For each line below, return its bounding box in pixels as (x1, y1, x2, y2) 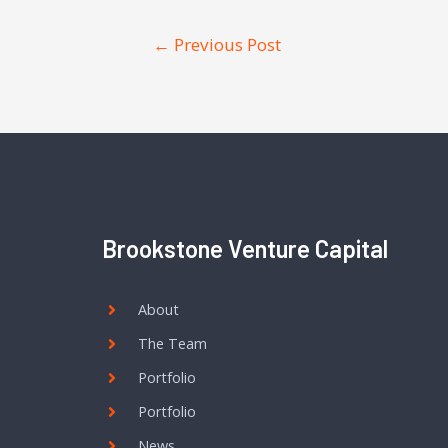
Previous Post (169, 32, 281, 56)
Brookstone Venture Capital (102, 233, 388, 263)
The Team (138, 333, 207, 353)
